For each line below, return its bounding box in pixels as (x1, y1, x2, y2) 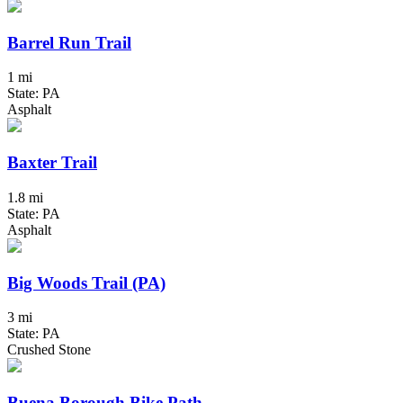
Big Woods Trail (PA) (7, 273, 166, 292)
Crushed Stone (7, 342, 91, 358)
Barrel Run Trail (7, 32, 131, 52)
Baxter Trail (7, 153, 97, 173)
